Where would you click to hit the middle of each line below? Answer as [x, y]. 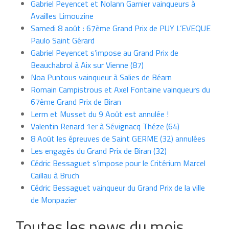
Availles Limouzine [62, 16]
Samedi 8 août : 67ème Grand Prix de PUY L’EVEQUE [121, 28]
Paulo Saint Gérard [63, 40]
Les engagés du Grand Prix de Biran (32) [99, 151]
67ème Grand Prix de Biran [76, 101]
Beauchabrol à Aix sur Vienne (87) [87, 65]
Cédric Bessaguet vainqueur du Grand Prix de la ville [118, 187]
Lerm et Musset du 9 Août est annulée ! [100, 114]
